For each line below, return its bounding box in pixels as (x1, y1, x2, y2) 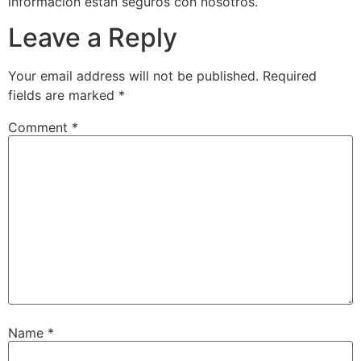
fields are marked (8, 87, 118, 104)
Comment (8, 119, 72, 136)
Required (263, 68, 317, 85)
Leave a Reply (8, 22, 177, 54)
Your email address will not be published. (8, 68, 259, 85)
